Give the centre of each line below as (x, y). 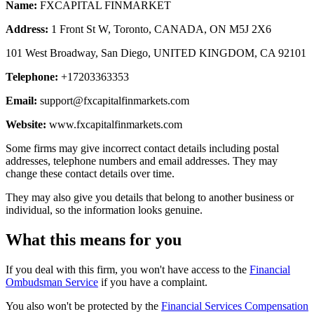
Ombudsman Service (52, 282)
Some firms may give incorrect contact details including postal (142, 148)
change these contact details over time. (90, 173)
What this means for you (94, 239)
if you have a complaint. (153, 282)
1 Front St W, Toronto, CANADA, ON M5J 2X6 (160, 29)
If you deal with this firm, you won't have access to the (128, 269)
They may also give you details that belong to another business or (150, 197)
